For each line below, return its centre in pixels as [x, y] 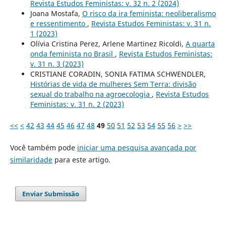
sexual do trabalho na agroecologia [91, 94]
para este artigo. [81, 160]
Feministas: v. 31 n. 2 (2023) [77, 104]
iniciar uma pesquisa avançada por [136, 148]
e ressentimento [59, 24]
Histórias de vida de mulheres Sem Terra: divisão [113, 84]
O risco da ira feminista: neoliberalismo [149, 14]
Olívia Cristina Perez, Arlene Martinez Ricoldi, [108, 44]
